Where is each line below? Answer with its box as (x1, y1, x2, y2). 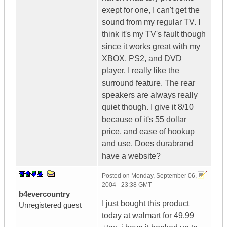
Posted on (102, 172, 131, 180)
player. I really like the (102, 66, 179, 75)
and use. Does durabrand (102, 139, 193, 148)
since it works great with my (102, 42, 200, 51)
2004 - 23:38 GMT (102, 181, 152, 189)
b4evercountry (19, 190, 70, 199)
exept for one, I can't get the (102, 6, 200, 15)
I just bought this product (102, 199, 189, 208)
